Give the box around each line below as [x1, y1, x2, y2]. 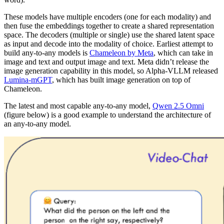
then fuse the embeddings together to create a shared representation [4, 21, 214, 30]
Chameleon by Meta [89, 48, 153, 57]
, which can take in [153, 48, 213, 57]
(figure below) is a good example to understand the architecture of [4, 110, 211, 119]
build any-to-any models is [4, 48, 89, 57]
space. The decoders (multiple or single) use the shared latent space [4, 30, 214, 39]
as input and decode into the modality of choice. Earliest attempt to [4, 39, 213, 48]
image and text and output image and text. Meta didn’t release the [4, 57, 209, 66]
